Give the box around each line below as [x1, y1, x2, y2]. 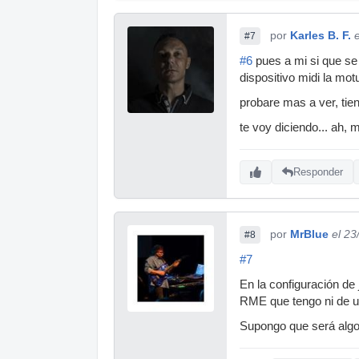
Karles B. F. [290, 28, 351, 42]
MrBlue [290, 227, 329, 240]
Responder [293, 166, 343, 179]
